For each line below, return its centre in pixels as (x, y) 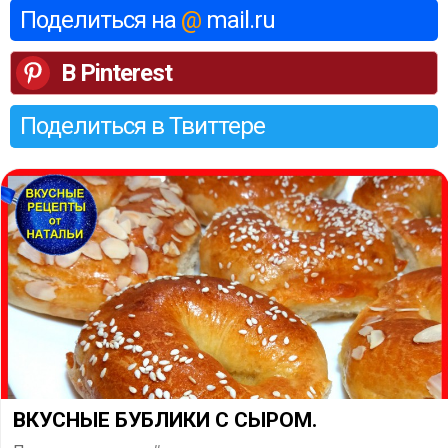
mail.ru (240, 19)
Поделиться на (100, 19)
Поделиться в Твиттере (142, 125)
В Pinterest (116, 72)
